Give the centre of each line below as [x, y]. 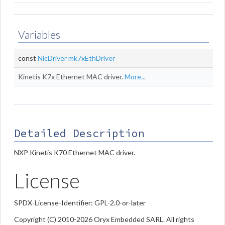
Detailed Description [79, 133]
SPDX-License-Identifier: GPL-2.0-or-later [80, 202]
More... [135, 77]
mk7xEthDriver [92, 58]
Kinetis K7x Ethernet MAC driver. [71, 77]
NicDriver [52, 58]
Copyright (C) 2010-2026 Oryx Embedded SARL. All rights [104, 219]
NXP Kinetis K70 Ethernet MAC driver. [75, 152]
